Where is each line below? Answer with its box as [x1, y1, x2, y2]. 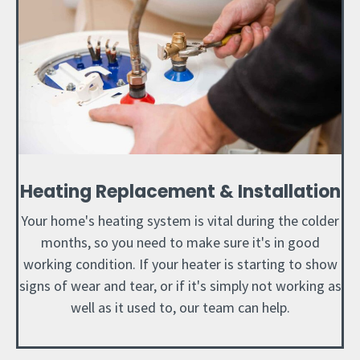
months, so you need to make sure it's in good [40, 233, 320, 252]
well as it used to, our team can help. [70, 298, 290, 317]
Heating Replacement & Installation [19, 179, 341, 205]
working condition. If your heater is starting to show [22, 255, 337, 274]
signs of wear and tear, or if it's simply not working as [18, 276, 342, 296]
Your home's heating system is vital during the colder [21, 211, 339, 231]
